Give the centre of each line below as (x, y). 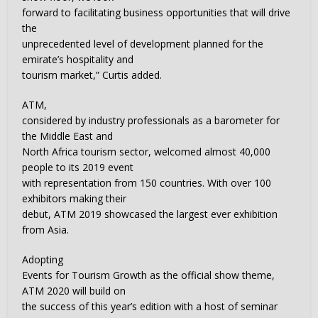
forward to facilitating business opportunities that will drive (157, 12)
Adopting (43, 259)
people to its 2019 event (78, 167)
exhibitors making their (75, 198)
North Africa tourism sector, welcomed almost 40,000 (147, 152)
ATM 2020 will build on (74, 291)
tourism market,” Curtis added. (92, 75)
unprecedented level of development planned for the (143, 44)
